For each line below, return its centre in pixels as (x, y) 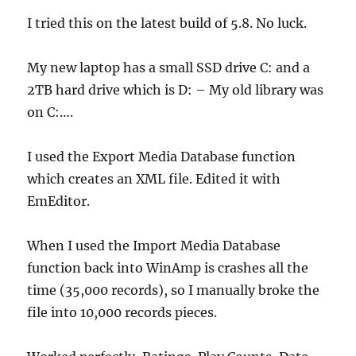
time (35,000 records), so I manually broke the (174, 290)
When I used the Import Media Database (154, 245)
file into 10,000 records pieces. (122, 312)
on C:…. (50, 112)
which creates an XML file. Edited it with (154, 178)
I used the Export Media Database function (162, 156)
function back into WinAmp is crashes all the (168, 267)
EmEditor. (59, 201)
